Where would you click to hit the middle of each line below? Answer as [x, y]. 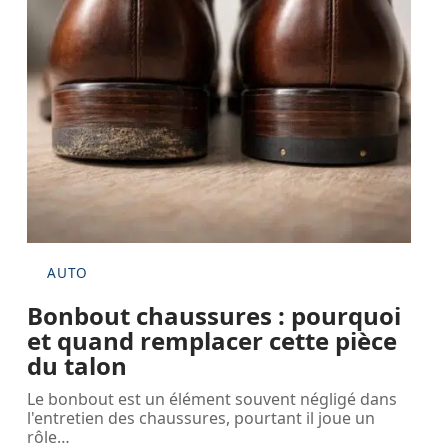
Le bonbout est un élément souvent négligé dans [212, 399]
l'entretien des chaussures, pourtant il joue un [201, 418]
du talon [77, 366]
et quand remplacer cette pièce [212, 341]
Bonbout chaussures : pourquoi [214, 316]
